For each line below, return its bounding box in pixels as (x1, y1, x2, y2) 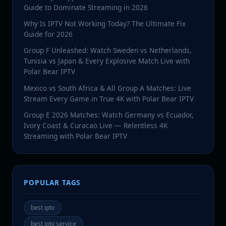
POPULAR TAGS (24, 177, 81, 187)
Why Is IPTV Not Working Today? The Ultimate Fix (24, 19, 186, 29)
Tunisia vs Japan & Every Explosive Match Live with (24, 56, 190, 66)
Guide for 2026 (24, 29, 73, 39)
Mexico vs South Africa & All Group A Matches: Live (24, 83, 192, 93)
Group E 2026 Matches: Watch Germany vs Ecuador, (24, 109, 194, 120)
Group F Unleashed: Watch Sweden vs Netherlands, (24, 45, 192, 55)
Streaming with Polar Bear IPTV (24, 131, 128, 141)
